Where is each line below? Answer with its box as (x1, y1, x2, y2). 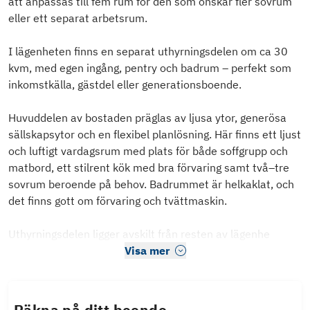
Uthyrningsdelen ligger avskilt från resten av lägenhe (8, 227, 270, 241)
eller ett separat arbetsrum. (8, 11, 147, 26)
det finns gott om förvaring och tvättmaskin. (8, 194, 227, 208)
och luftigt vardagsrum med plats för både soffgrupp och (8, 144, 288, 158)
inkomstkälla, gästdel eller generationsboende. (8, 77, 241, 92)
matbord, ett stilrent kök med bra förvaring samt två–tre (8, 161, 289, 175)
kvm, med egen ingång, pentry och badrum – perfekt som (8, 61, 291, 75)
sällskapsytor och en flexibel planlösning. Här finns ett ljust (8, 127, 301, 142)
